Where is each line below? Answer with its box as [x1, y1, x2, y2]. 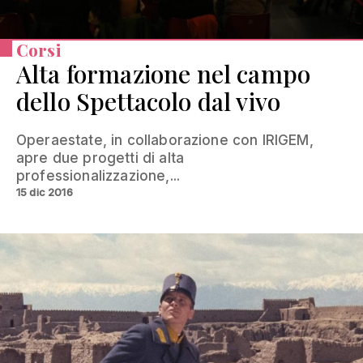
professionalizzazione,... [16, 168, 181, 185]
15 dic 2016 [16, 186, 73, 199]
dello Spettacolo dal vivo [16, 85, 281, 118]
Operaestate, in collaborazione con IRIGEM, [16, 132, 314, 149]
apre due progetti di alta [16, 150, 185, 167]
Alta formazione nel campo [16, 58, 311, 91]
